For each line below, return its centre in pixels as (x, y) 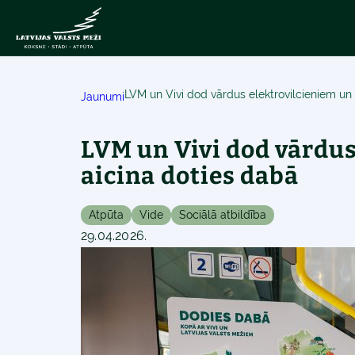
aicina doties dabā (190, 176)
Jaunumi (103, 97)
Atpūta (106, 215)
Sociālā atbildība (223, 215)
